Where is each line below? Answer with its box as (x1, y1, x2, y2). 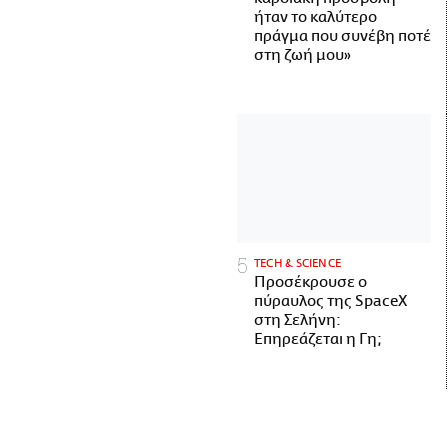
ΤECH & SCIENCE (254, 257, 342, 271)
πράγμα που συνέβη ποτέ (254, 28, 431, 46)
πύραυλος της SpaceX (254, 293, 407, 311)
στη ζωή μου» (254, 47, 351, 65)
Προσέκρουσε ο (254, 274, 367, 292)
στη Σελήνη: (254, 312, 341, 330)
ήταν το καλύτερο (254, 9, 377, 27)
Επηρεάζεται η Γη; (254, 331, 382, 349)
